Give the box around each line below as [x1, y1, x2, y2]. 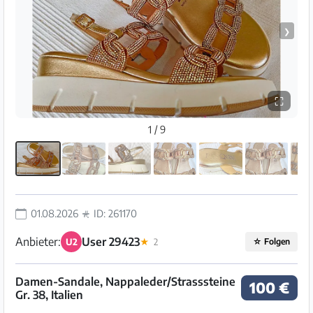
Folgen [263, 236, 290, 247]
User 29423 [82, 235, 140, 249]
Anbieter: [15, 235, 61, 249]
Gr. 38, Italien [15, 288, 83, 302]
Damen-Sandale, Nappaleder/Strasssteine [15, 275, 235, 289]
